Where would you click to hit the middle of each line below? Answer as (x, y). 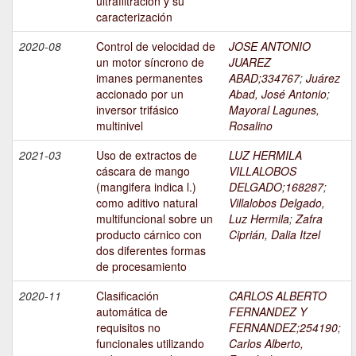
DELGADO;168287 (276, 187)
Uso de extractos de (147, 155)
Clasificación (128, 296)
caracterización (134, 17)
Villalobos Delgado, (277, 203)
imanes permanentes (149, 78)
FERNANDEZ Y (268, 312)
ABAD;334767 (264, 78)
